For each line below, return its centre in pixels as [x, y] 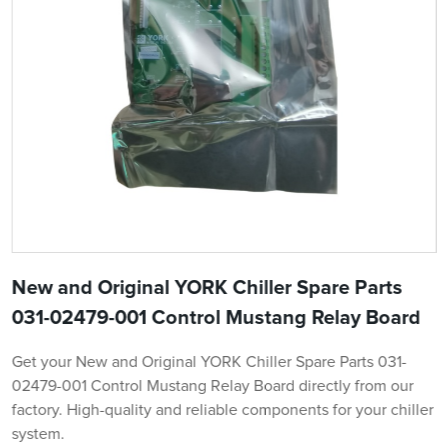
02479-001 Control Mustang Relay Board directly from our [212, 386]
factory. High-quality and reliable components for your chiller [222, 410]
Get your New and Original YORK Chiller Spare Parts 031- [209, 362]
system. [38, 434]
